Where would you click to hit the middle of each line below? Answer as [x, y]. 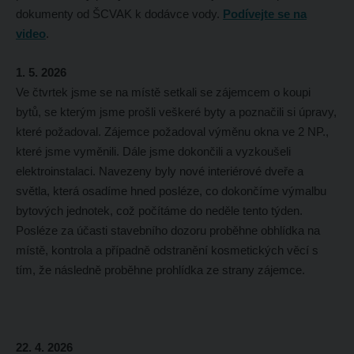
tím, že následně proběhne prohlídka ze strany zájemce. [162, 269]
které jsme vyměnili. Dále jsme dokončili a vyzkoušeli [153, 151]
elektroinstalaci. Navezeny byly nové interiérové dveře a [159, 171]
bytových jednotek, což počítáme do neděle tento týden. [159, 210]
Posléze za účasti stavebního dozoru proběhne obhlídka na [168, 230]
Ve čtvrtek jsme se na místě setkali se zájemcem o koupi [163, 92]
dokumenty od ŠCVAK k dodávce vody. [119, 13]
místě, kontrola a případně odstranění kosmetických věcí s [167, 250]
